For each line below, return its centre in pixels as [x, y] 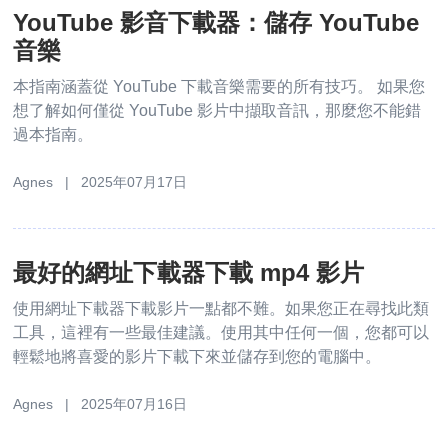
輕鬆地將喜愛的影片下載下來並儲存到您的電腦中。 [197, 356]
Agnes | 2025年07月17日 [100, 181]
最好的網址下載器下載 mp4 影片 [189, 272]
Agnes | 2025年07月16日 [100, 403]
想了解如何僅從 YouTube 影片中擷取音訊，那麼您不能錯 [217, 110]
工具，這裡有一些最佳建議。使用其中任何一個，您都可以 [221, 332]
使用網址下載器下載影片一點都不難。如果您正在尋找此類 [221, 308]
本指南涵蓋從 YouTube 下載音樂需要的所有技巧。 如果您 [219, 86]
